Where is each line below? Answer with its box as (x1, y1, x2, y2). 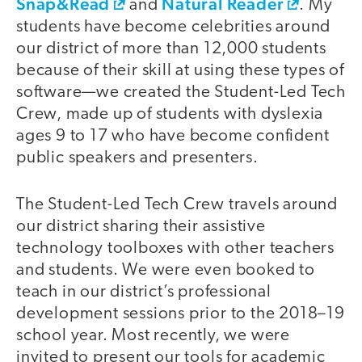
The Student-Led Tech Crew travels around (16, 196, 338, 214)
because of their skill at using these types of (16, 61, 344, 79)
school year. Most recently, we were (16, 327, 290, 345)
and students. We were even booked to (16, 262, 315, 280)
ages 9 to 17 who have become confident (16, 127, 330, 145)
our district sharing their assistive (16, 218, 266, 236)
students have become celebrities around (16, 18, 331, 36)
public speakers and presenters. (16, 149, 259, 166)
